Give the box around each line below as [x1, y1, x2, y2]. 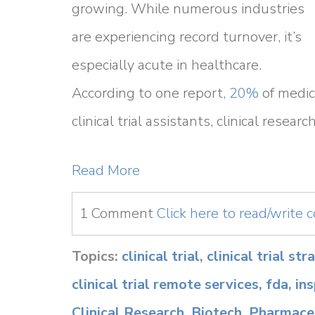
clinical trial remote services [72, 275, 259, 294]
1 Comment [79, 204, 157, 223]
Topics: [72, 247, 122, 266]
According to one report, [72, 84, 229, 103]
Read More [72, 161, 140, 180]
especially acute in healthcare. [72, 56, 262, 75]
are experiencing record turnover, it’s [72, 27, 302, 46]
